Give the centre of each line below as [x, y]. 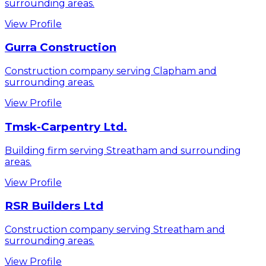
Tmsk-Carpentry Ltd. [66, 126]
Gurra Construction [61, 47]
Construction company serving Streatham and [115, 230]
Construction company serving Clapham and [111, 71]
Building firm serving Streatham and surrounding [123, 150]
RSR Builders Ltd [54, 206]
